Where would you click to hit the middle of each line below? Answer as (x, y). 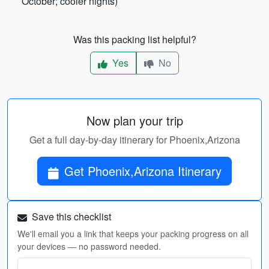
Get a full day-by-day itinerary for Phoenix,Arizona (134, 140)
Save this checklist (70, 216)
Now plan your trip (134, 120)
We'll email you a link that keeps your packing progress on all (133, 234)
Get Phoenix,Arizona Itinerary (143, 171)
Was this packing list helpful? (134, 39)
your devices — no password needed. (89, 246)
